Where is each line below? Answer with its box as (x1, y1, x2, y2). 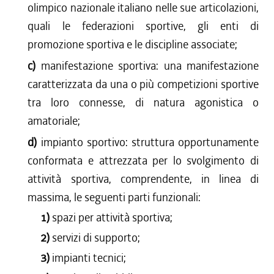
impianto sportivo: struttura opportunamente (40, 135, 259, 150)
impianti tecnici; (51, 250, 126, 265)
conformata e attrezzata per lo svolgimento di (28, 153, 259, 168)
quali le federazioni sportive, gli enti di (28, 18, 259, 34)
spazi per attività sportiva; (51, 210, 172, 225)
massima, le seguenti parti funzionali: (28, 190, 201, 205)
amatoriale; (28, 113, 81, 128)
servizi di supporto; (51, 230, 140, 245)
